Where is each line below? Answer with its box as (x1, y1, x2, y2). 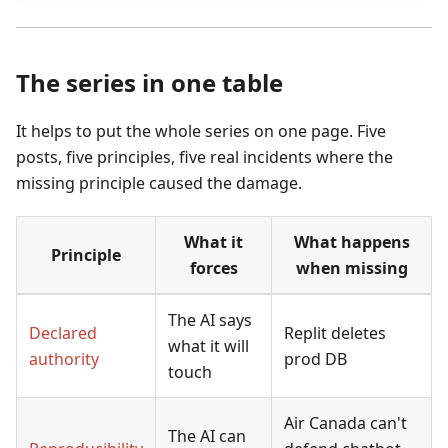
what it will (168, 334, 249, 357)
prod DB (284, 347, 347, 370)
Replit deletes (284, 321, 386, 344)
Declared (29, 321, 97, 344)
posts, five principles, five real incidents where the (16, 145, 393, 168)
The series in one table (16, 65, 283, 99)
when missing (295, 256, 408, 279)
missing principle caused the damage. (16, 171, 302, 194)
